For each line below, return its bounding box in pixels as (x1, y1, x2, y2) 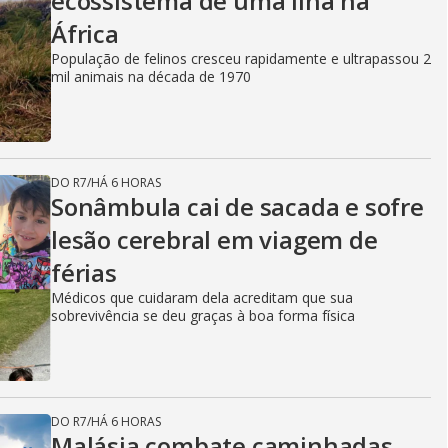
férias (51, 256, 117, 289)
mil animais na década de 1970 (51, 67, 251, 86)
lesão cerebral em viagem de (51, 223, 378, 256)
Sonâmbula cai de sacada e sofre (51, 190, 424, 223)
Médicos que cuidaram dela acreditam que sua (51, 288, 353, 307)
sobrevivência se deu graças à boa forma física (51, 306, 355, 325)
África (51, 17, 119, 50)
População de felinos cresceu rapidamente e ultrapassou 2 (51, 49, 431, 68)
